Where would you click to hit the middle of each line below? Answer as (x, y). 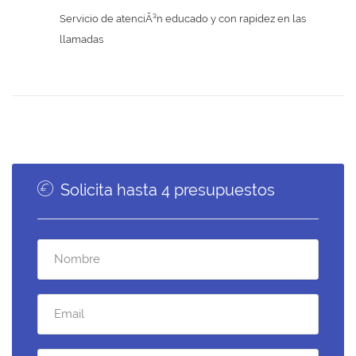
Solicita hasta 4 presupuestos (166, 190)
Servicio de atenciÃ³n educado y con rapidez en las (183, 18)
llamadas (81, 39)
